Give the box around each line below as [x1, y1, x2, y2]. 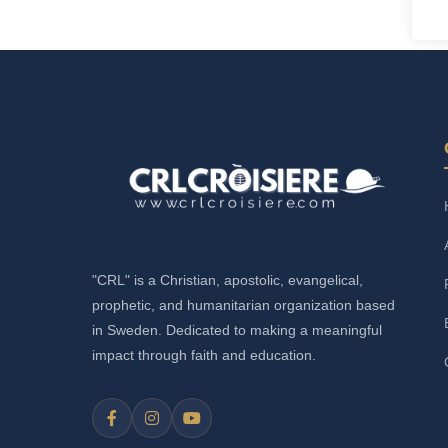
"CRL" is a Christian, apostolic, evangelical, [92, 272, 363, 289]
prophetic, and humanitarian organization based [92, 297, 395, 314]
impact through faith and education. [92, 347, 316, 364]
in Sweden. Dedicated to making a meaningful [92, 322, 382, 339]
